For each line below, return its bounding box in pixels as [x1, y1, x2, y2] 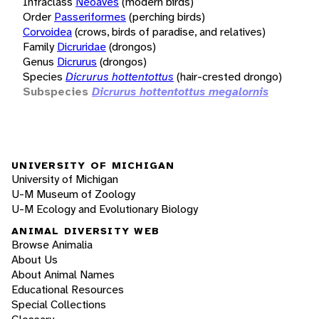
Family [23, 38, 54, 54]
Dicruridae [57, 38, 106, 54]
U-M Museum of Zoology [11, 186, 135, 202]
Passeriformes [54, 9, 126, 24]
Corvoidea [23, 23, 72, 39]
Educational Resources [11, 282, 124, 298]
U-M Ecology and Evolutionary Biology [11, 201, 198, 216]
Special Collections [11, 297, 106, 313]
